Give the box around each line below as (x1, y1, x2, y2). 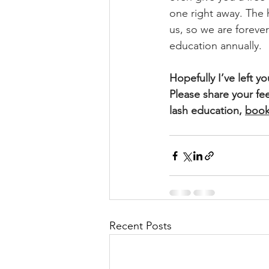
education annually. (169, 39, 265, 52)
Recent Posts (109, 219, 172, 232)
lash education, (169, 104, 245, 117)
